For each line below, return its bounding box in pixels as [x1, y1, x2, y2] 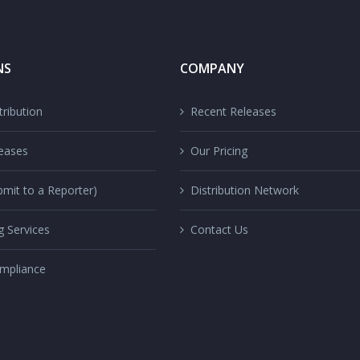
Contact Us [190, 222, 248, 237]
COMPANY [180, 59, 244, 77]
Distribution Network [190, 182, 299, 198]
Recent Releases [190, 104, 276, 119]
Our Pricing [190, 143, 247, 158]
